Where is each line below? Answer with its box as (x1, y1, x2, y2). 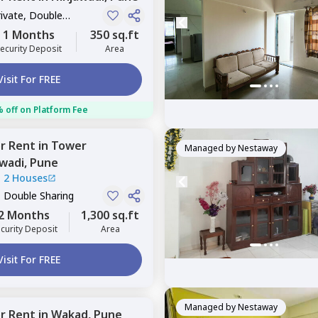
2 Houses (4, 171, 48, 185)
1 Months (2, 27, 55, 43)
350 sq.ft (90, 27, 139, 43)
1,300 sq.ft (81, 207, 139, 223)
